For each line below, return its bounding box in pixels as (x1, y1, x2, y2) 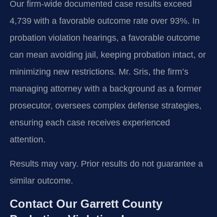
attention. (10, 135, 46, 145)
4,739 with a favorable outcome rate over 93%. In (10, 16, 200, 26)
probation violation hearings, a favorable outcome (10, 33, 200, 43)
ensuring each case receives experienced (10, 118, 170, 128)
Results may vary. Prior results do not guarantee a (10, 158, 203, 169)
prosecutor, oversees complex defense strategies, (10, 101, 201, 111)
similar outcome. (10, 175, 73, 186)
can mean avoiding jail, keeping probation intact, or (10, 50, 206, 60)
